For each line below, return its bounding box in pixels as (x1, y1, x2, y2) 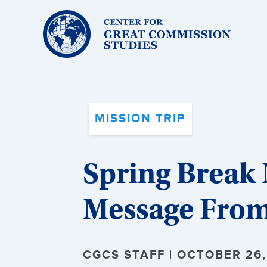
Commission (43, 38, 90, 48)
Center (43, 10, 68, 20)
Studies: (43, 48, 73, 58)
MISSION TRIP (95, 111, 186, 126)
